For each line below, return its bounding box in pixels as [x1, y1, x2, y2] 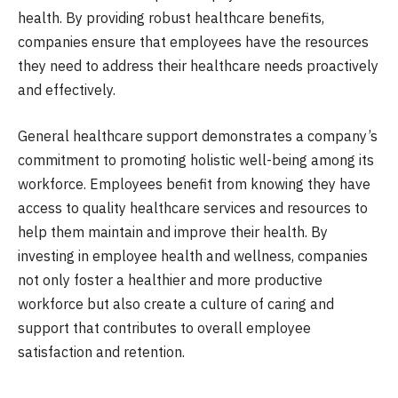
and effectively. [18, 81, 115, 99]
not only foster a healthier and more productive [18, 270, 322, 289]
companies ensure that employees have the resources [18, 33, 369, 52]
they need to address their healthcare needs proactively [18, 57, 378, 76]
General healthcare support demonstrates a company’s [18, 126, 378, 145]
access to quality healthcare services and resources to [18, 198, 368, 217]
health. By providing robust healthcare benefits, [18, 9, 324, 28]
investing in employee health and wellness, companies [18, 246, 368, 265]
